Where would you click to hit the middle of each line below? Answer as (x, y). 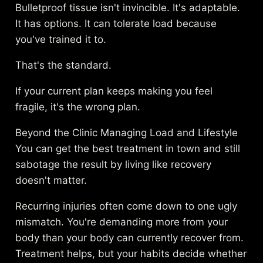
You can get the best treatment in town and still (128, 149)
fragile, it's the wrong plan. (78, 107)
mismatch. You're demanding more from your (122, 222)
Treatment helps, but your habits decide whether (131, 254)
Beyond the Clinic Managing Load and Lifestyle (127, 133)
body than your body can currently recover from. (130, 238)
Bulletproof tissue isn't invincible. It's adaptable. (128, 8)
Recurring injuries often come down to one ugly (127, 206)
